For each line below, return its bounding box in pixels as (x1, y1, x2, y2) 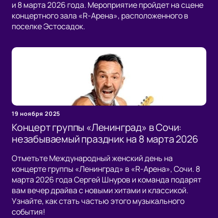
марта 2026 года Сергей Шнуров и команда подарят (12, 174, 201, 185)
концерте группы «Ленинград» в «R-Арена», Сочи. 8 (12, 163, 200, 175)
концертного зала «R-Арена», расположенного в (12, 10, 188, 21)
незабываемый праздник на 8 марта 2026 (12, 132, 198, 146)
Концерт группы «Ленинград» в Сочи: (12, 121, 182, 134)
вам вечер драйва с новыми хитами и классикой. (12, 185, 188, 196)
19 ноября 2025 (12, 109, 61, 118)
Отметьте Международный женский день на (12, 153, 173, 164)
